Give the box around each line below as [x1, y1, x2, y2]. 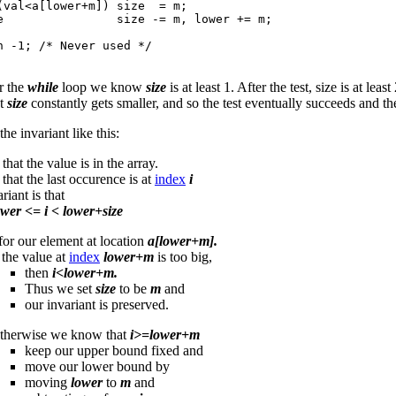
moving [25, 375, 71, 391]
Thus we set [25, 281, 95, 297]
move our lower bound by [25, 359, 170, 375]
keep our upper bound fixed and [25, 343, 203, 359]
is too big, [154, 249, 212, 265]
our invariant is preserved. [25, 297, 169, 313]
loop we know [58, 80, 146, 95]
